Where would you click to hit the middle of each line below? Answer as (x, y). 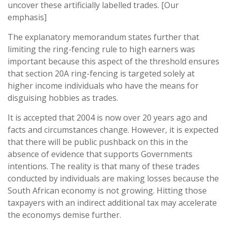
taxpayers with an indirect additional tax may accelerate (112, 203)
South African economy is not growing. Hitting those (107, 191)
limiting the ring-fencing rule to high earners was (101, 49)
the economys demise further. (64, 215)
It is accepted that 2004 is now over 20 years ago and (107, 118)
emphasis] (27, 17)
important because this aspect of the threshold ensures (113, 61)
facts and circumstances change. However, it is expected (113, 130)
